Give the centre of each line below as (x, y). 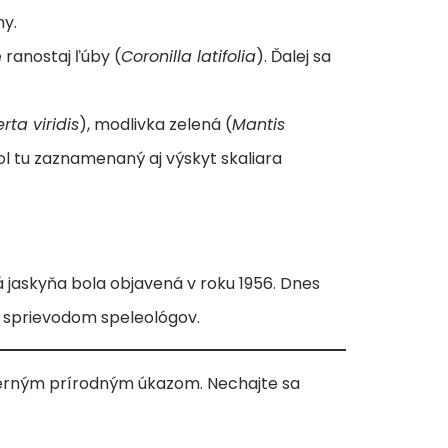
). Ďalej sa (293, 56)
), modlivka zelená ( (155, 124)
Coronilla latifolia (188, 56)
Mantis (258, 124)
